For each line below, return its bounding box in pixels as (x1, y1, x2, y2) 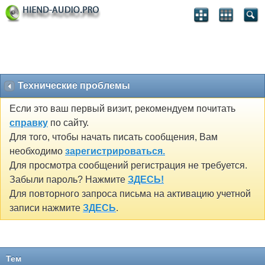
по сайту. (48, 118, 89, 128)
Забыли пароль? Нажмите (9, 174, 128, 185)
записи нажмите (9, 203, 83, 214)
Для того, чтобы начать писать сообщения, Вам (9, 132, 218, 143)
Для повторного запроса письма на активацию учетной (9, 189, 251, 199)
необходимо (9, 146, 65, 157)
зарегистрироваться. (65, 146, 165, 157)
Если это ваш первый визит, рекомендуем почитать (9, 104, 235, 114)
